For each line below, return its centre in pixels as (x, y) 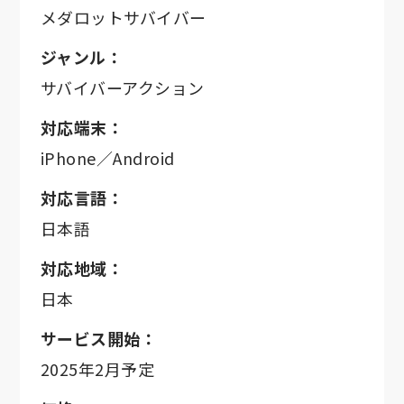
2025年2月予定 (97, 369)
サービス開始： (99, 338)
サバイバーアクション (122, 87)
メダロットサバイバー (123, 17)
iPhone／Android (107, 158)
